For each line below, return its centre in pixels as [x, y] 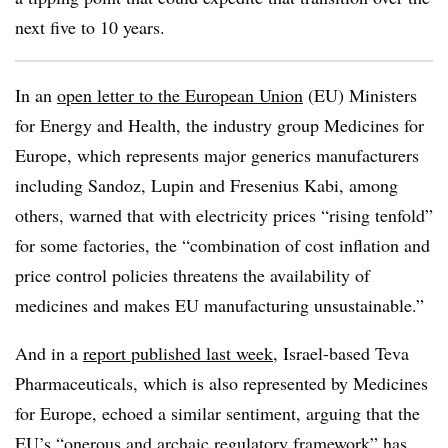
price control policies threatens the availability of [192, 275]
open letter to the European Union [180, 95]
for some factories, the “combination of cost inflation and [222, 245]
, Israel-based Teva [341, 353]
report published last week [178, 353]
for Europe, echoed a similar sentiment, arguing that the [217, 413]
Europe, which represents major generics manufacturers [217, 155]
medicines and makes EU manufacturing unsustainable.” [219, 305]
